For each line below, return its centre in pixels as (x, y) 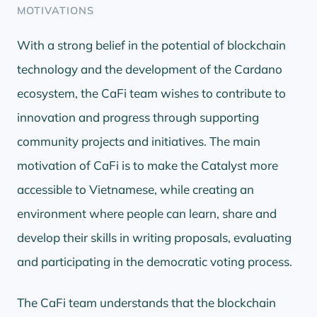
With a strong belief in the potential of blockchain (151, 45)
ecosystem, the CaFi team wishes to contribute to (151, 93)
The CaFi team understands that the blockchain (146, 302)
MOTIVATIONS (56, 10)
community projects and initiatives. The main (139, 141)
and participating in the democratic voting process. (155, 261)
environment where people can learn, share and (147, 213)
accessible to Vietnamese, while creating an (136, 189)
